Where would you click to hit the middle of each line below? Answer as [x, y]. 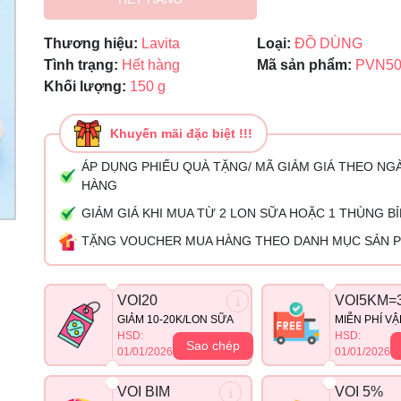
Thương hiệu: [91, 43]
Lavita [161, 43]
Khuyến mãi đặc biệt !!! [181, 133]
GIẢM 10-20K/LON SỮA [175, 320]
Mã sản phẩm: [305, 65]
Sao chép [213, 346]
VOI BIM [144, 392]
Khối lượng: [87, 86]
